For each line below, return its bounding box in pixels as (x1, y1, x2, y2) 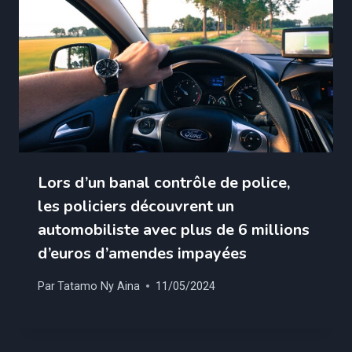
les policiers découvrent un (38, 196, 234, 218)
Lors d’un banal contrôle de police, (38, 172, 290, 194)
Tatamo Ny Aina (57, 279, 141, 293)
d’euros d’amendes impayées (38, 243, 247, 265)
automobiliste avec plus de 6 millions (38, 219, 310, 241)
